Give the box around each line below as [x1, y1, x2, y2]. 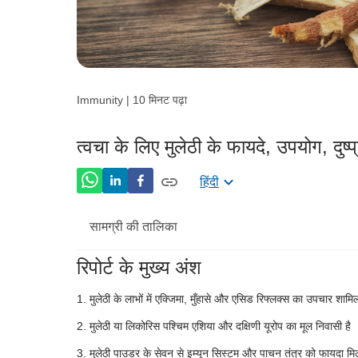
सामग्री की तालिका [89, 219, 177, 233]
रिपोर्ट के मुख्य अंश [77, 256, 201, 278]
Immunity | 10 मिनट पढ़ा [77, 93, 187, 106]
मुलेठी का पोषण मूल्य [128, 268, 219, 283]
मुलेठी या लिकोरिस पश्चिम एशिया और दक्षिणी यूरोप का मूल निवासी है [89, 319, 351, 332]
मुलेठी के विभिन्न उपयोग [128, 326, 234, 340]
